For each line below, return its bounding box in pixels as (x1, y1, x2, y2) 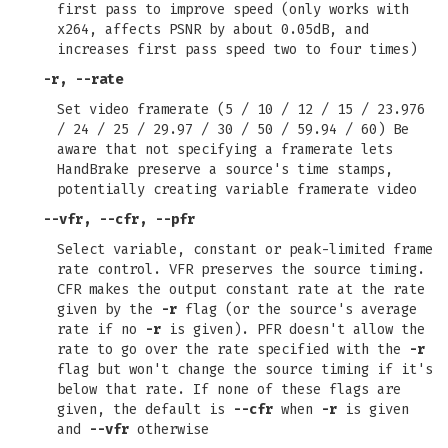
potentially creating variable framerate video (57, 181, 417, 198)
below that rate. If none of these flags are (57, 381, 401, 398)
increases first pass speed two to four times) (57, 41, 417, 58)
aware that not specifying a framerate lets (57, 141, 393, 158)
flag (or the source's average (177, 301, 417, 318)
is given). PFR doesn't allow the (161, 321, 425, 338)
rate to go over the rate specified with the (57, 341, 409, 358)
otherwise (129, 421, 209, 438)
